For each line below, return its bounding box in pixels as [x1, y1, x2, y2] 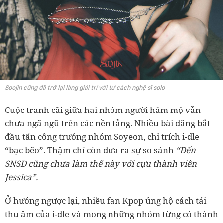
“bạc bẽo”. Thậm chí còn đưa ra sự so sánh [5, 144, 176, 156]
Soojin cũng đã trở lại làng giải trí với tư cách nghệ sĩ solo [5, 84, 165, 92]
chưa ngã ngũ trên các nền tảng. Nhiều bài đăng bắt [5, 117, 210, 129]
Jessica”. [5, 171, 38, 183]
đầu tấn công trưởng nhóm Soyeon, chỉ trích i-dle [5, 131, 199, 143]
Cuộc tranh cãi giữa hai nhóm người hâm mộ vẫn [5, 104, 201, 116]
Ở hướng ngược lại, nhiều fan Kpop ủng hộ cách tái [5, 195, 206, 207]
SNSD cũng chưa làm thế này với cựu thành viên [5, 158, 197, 170]
